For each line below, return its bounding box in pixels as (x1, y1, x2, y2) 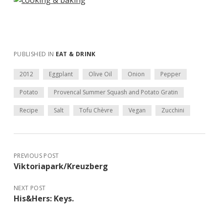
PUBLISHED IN (14, 50, 56, 58)
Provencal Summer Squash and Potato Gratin (54, 88, 178, 96)
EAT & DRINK (55, 50, 96, 58)
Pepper (160, 70, 181, 78)
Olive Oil (88, 70, 112, 78)
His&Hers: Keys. (14, 193, 74, 204)
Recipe (20, 106, 38, 114)
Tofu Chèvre (79, 106, 113, 114)
